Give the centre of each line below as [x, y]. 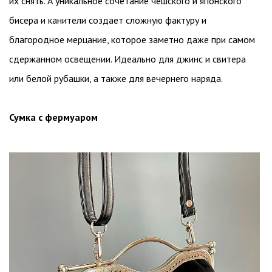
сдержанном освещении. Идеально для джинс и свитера [127, 59]
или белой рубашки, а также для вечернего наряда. [116, 79]
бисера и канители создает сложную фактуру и [108, 20]
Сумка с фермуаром [53, 117]
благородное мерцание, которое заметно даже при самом [132, 40]
